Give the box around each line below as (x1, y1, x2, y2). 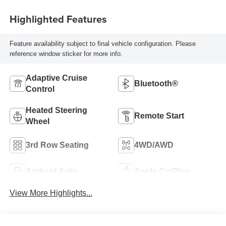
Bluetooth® (134, 79, 178, 88)
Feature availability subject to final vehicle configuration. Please (9, 39, 196, 47)
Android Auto (25, 167, 77, 176)
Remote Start (134, 111, 184, 121)
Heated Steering (25, 106, 87, 115)
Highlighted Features (9, 11, 107, 26)
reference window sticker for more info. (9, 49, 123, 58)
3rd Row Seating (25, 141, 89, 150)
